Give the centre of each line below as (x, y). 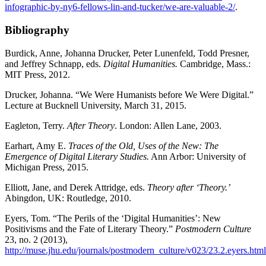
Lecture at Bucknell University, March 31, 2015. (96, 105)
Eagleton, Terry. (36, 125)
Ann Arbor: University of (197, 156)
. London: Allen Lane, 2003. (168, 125)
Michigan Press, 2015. (47, 167)
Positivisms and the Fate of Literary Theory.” (90, 229)
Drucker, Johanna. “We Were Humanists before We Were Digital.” (129, 94)
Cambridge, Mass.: (214, 64)
